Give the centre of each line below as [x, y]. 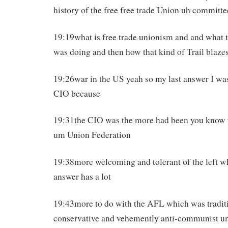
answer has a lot [82, 177]
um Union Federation [92, 135]
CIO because [77, 93]
